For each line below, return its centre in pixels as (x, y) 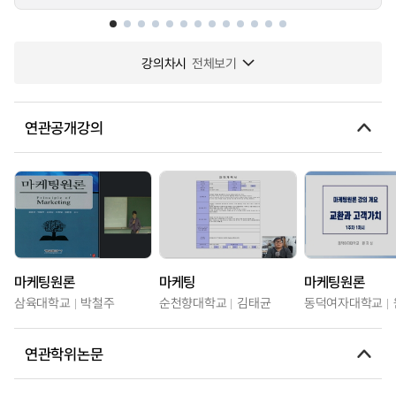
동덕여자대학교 (344, 302)
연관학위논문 (64, 353)
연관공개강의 (64, 127)
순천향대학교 (193, 302)
